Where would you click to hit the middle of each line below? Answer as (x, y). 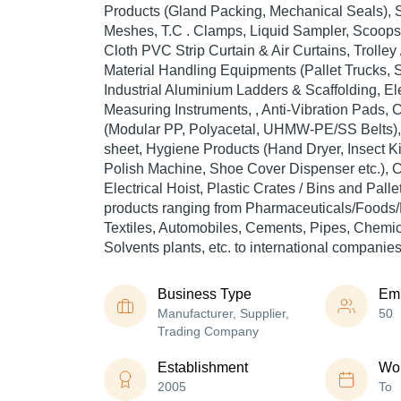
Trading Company (208, 332)
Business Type (205, 294)
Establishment (203, 368)
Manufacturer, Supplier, (223, 314)
